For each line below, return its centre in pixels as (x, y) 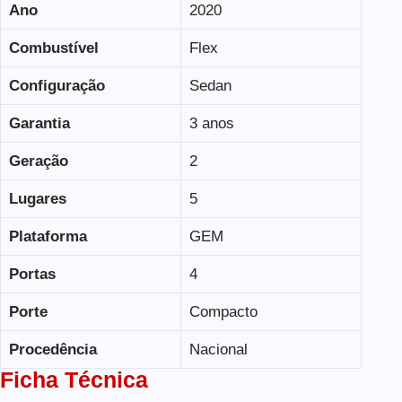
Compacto (223, 311)
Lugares (37, 198)
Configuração (57, 85)
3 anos (211, 123)
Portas (32, 274)
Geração (38, 161)
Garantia (39, 123)
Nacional (218, 349)
